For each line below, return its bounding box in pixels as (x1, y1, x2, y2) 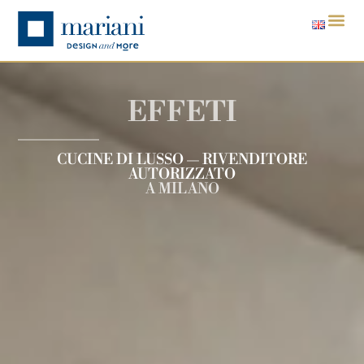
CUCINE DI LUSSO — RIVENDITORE (57, 149, 307, 169)
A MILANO (145, 179, 219, 198)
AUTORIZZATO (128, 164, 236, 184)
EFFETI (128, 95, 236, 130)
